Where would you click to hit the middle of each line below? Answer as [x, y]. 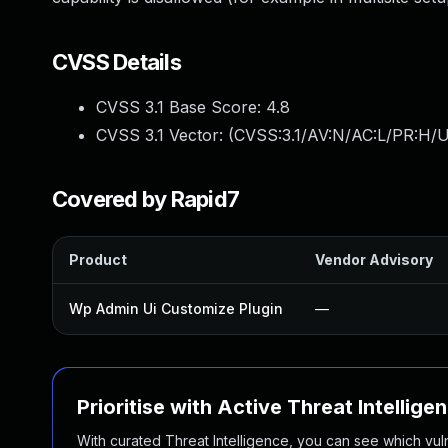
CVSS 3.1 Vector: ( [165, 135]
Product [98, 259]
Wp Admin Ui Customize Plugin [176, 308]
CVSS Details [116, 62]
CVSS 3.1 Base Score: [181, 107]
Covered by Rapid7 [146, 199]
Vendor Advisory [374, 259]
